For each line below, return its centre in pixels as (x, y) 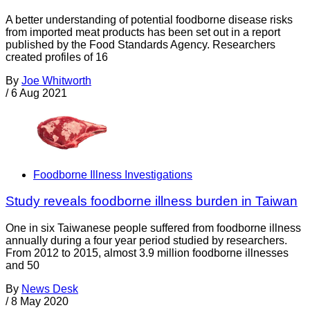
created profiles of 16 (57, 57)
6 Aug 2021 (39, 93)
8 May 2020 (40, 301)
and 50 (22, 265)
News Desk (50, 289)
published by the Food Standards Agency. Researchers (140, 45)
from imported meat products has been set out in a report (143, 33)
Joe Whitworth (56, 81)
